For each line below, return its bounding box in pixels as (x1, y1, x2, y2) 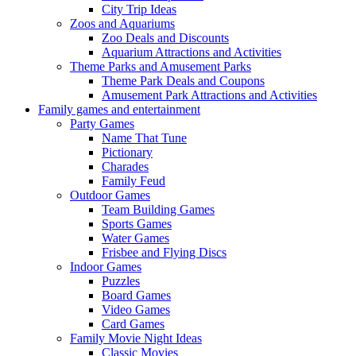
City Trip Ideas (102, 2, 176, 16)
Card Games (102, 316, 164, 331)
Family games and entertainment (38, 102, 200, 116)
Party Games (70, 116, 134, 130)
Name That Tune (102, 130, 187, 145)
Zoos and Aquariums (70, 16, 175, 30)
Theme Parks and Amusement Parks (70, 59, 251, 73)
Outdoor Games (70, 188, 150, 202)
